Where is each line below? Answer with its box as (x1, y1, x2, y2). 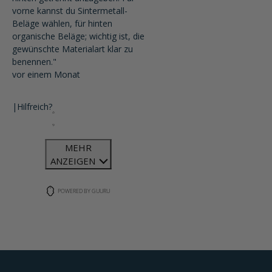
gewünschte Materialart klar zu (12, 43, 133, 55)
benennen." (12, 56, 56, 68)
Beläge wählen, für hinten (12, 18, 112, 30)
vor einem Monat (12, 69, 80, 81)
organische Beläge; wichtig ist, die (12, 30, 144, 42)
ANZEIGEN (50, 155, 98, 168)
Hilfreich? (17, 101, 52, 113)
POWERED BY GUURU (58, 187, 110, 195)
